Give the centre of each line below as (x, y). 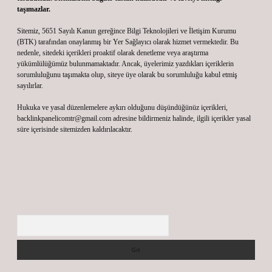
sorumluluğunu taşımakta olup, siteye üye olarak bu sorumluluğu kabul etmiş (127, 75)
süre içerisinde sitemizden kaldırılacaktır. (75, 129)
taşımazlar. (34, 9)
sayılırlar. (30, 86)
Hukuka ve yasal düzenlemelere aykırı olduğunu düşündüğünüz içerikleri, (122, 107)
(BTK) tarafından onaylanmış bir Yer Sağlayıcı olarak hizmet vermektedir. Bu (128, 42)
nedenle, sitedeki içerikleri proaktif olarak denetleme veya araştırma (113, 53)
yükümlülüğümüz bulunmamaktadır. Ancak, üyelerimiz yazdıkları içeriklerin (125, 64)
